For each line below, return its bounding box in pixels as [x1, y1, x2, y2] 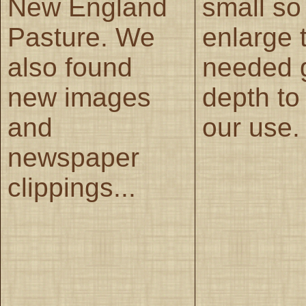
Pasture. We [8, 22, 155, 52]
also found [8, 52, 133, 82]
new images [8, 82, 151, 112]
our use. [202, 112, 300, 142]
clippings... [8, 172, 136, 202]
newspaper [8, 142, 139, 172]
